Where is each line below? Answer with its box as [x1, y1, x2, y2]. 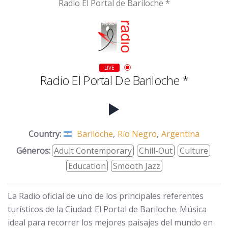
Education [68, 160, 106, 172]
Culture [180, 145, 208, 156]
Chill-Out [139, 145, 173, 156]
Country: [28, 128, 61, 139]
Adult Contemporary [54, 145, 132, 156]
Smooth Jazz [112, 160, 160, 172]
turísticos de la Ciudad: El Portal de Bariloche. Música [8, 203, 207, 215]
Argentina [161, 128, 199, 139]
